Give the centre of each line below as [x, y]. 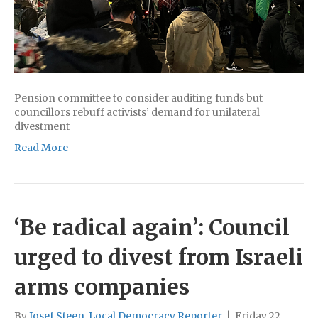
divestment [42, 127]
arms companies [102, 287]
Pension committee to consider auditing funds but [138, 98]
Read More [41, 148]
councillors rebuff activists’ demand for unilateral [137, 113]
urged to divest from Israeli [159, 257]
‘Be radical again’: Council [152, 227]
